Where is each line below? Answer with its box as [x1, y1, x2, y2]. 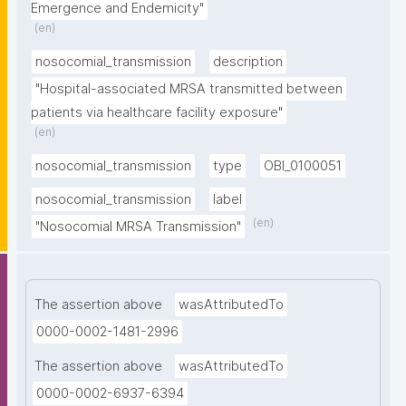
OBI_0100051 [264, 158, 342, 175]
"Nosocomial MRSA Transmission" [35, 218, 241, 236]
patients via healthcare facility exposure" [31, 104, 283, 121]
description [213, 53, 283, 71]
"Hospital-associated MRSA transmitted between [35, 81, 343, 98]
